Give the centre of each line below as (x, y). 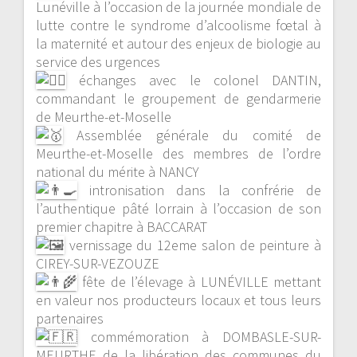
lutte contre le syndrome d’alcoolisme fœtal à (178, 25)
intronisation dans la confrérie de (199, 190)
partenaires (70, 318)
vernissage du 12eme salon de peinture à (193, 245)
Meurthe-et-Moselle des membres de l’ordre (178, 153)
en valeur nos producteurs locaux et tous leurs (178, 300)
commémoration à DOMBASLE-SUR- (199, 336)
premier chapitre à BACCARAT (122, 226)
